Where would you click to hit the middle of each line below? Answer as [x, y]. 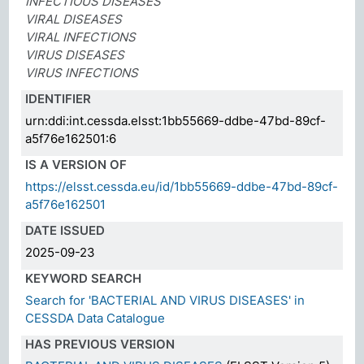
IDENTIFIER [58, 98]
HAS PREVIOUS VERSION [100, 344]
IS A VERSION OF [76, 164]
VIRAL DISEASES [74, 19]
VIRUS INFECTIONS [82, 72]
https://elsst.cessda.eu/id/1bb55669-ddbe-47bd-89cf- [182, 186]
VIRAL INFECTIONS [81, 37]
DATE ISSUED [65, 230]
